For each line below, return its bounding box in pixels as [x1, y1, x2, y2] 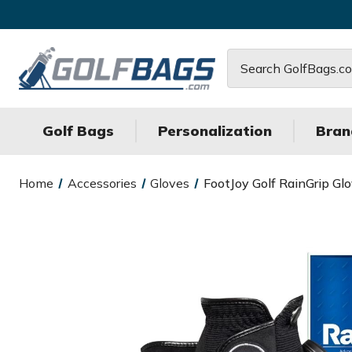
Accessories [67, 175, 137, 191]
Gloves [150, 175, 190, 191]
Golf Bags [42, 122, 114, 140]
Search [227, 50, 267, 67]
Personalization [158, 122, 272, 140]
